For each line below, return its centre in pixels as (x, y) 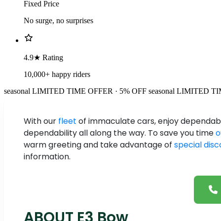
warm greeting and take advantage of (99, 145)
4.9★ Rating (43, 58)
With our (41, 121)
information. (47, 157)
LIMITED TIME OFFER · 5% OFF (89, 91)
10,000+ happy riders (57, 74)
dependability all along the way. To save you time (120, 133)
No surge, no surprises (58, 21)
